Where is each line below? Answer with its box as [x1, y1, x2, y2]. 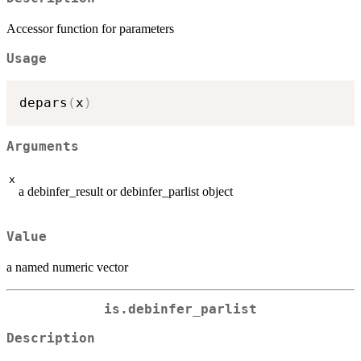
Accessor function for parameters [6, 22, 174, 36]
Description [6, 331, 95, 346]
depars [19, 94, 68, 110]
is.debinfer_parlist [104, 301, 257, 317]
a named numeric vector [6, 259, 128, 274]
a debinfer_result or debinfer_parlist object [19, 185, 233, 199]
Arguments [6, 139, 79, 154]
